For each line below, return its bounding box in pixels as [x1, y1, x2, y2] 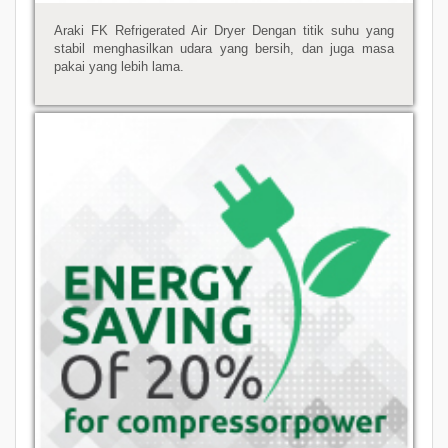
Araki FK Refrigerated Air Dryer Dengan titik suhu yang [54, 23, 394, 39]
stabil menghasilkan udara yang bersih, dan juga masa [54, 41, 394, 57]
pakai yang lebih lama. [54, 59, 185, 75]
